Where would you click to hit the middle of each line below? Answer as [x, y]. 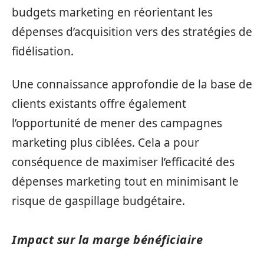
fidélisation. [43, 51]
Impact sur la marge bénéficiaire [107, 239]
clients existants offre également [99, 103]
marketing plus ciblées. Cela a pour [105, 142]
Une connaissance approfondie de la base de [132, 84]
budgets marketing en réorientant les [112, 12]
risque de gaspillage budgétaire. [98, 201]
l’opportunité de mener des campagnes [117, 123]
